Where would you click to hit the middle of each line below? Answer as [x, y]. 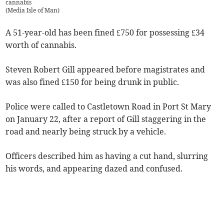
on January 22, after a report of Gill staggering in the [106, 119]
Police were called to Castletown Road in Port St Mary [108, 107]
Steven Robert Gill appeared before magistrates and [105, 70]
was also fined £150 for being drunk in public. [92, 82]
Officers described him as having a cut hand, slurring [107, 156]
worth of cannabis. [41, 45]
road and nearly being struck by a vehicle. [86, 132]
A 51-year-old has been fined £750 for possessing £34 [105, 33]
